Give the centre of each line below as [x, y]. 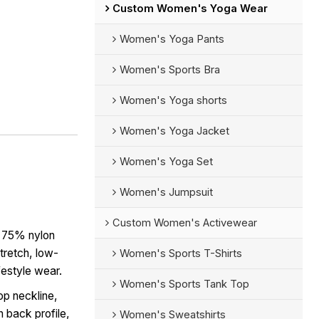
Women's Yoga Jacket [174, 131]
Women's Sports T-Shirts [181, 253]
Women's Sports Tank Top [184, 284]
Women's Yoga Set [166, 161]
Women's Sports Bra [169, 69]
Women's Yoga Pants [172, 39]
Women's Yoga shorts [173, 100]
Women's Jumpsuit [166, 192]
